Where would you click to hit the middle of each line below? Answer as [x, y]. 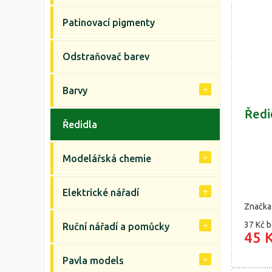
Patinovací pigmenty [109, 22]
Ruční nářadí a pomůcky [116, 226]
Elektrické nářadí [101, 192]
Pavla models [93, 260]
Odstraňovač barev [106, 56]
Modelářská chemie [107, 158]
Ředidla [80, 124]
